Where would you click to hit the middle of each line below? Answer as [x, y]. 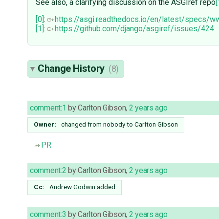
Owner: [45, 124]
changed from [82, 124]
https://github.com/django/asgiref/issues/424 [134, 29]
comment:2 [48, 171]
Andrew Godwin [72, 187]
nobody [114, 124]
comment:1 [48, 108]
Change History [72, 69]
